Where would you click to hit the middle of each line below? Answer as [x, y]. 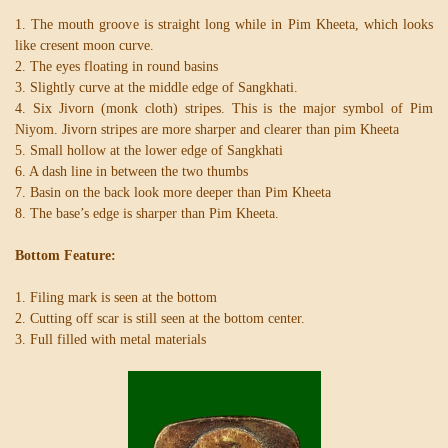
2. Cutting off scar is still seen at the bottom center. [160, 319]
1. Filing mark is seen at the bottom [116, 298]
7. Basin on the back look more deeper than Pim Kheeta [173, 193]
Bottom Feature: [65, 256]
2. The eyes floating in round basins [116, 67]
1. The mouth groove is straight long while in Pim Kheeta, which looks [224, 25]
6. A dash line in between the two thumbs [131, 172]
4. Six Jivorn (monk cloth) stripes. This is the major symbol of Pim [224, 109]
